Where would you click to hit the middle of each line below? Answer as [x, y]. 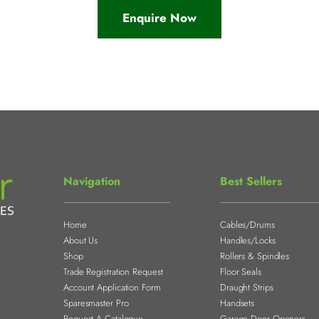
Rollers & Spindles [255, 256]
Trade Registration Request [113, 271]
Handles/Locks [247, 240]
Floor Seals [240, 271]
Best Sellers [251, 181]
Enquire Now [159, 17]
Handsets [237, 303]
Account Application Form [112, 287]
